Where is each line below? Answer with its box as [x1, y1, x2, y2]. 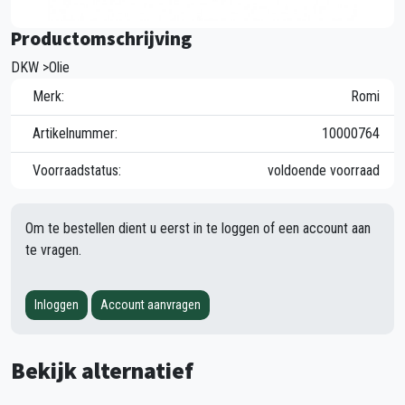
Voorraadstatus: [33, 161, 121, 179]
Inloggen [34, 297, 79, 312]
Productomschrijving [11, 25, 192, 51]
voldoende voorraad [268, 161, 380, 179]
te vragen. [25, 240, 81, 259]
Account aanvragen [100, 297, 201, 312]
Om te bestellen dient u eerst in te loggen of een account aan [25, 219, 371, 237]
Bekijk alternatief [11, 355, 193, 385]
